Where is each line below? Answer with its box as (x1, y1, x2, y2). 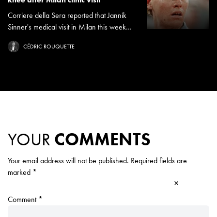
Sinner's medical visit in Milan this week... (8, 22, 132, 32)
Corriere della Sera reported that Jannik (8, 10, 126, 21)
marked (8, 167, 32, 178)
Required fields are (131, 155, 187, 166)
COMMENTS (54, 128, 151, 151)
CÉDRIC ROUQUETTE (23, 43, 75, 51)
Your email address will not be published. (8, 155, 129, 166)
